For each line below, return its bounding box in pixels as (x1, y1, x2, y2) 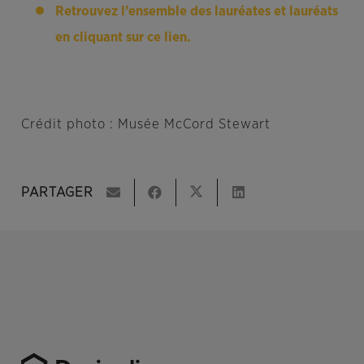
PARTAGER (20, 184, 93, 199)
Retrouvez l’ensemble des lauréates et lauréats (55, 4, 338, 19)
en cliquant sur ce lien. (55, 30, 194, 45)
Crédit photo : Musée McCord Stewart (20, 116, 271, 131)
